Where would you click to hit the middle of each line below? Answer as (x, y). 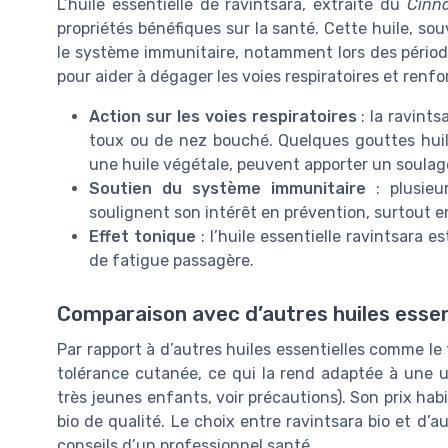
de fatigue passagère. (171, 260)
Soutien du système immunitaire (228, 188)
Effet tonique (142, 236)
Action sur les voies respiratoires (223, 116)
